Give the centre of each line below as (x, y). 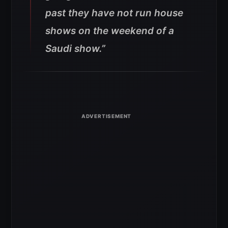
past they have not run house (114, 13)
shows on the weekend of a (110, 31)
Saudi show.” (75, 49)
